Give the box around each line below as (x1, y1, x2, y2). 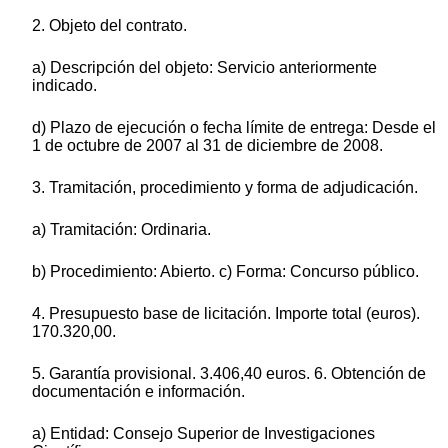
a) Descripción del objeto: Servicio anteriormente (32, 58, 377, 76)
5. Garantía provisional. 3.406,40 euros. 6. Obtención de (32, 364, 426, 382)
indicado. (32, 76, 97, 94)
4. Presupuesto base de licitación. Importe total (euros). (32, 304, 420, 322)
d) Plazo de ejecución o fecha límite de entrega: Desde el (32, 118, 436, 136)
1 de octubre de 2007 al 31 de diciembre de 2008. (32, 136, 383, 154)
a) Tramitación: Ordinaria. (32, 220, 211, 238)
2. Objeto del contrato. (32, 16, 187, 34)
